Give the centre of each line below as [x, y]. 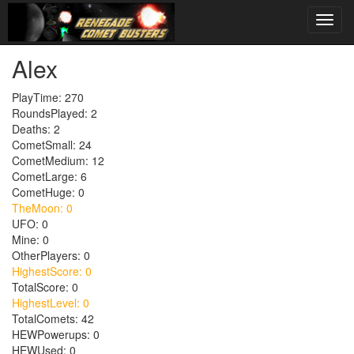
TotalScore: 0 [45, 287]
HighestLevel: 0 [51, 303]
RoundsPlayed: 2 [55, 113]
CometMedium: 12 [58, 160]
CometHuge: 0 [48, 192]
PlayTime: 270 [48, 97]
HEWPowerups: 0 [56, 334]
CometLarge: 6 [49, 176]
